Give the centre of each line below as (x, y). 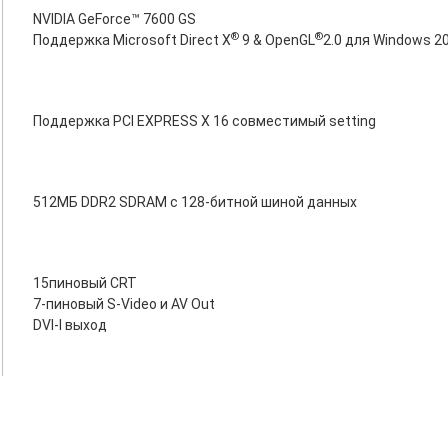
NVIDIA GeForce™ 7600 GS (114, 19)
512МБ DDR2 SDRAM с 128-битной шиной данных (195, 202)
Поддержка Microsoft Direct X (132, 40)
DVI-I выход (70, 325)
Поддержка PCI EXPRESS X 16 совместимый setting (204, 121)
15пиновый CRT (85, 283)
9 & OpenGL (277, 40)
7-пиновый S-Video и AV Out (124, 304)
